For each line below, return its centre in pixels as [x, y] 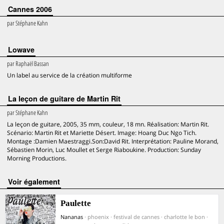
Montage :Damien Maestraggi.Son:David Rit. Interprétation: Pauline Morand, [113, 141]
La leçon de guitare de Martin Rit [64, 98]
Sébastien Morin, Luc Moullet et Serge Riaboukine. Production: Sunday [104, 150]
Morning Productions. [37, 158]
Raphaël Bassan [32, 63]
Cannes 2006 [30, 9]
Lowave [21, 49]
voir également [36, 181]
